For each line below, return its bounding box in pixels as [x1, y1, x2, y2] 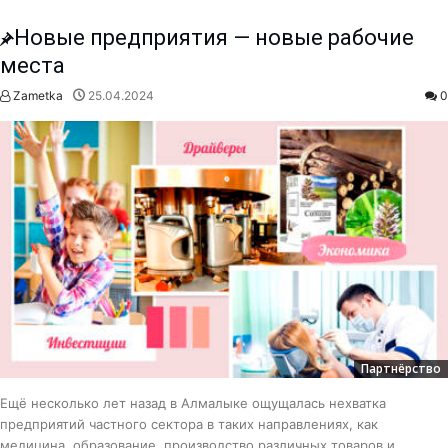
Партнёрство [361, 360, 441, 378]
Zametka [10, 88, 63, 104]
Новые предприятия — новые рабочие [14, 25, 414, 51]
